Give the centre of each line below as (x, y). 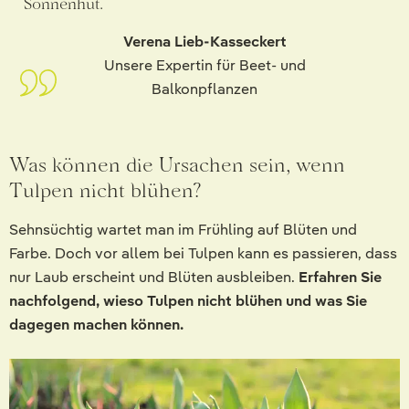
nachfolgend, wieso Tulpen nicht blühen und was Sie (188, 300)
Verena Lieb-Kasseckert (204, 41)
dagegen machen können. (96, 324)
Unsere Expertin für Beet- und (204, 65)
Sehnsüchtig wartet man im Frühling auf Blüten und (183, 229)
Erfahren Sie (340, 277)
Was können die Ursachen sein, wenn (177, 164)
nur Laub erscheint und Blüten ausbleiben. (154, 277)
